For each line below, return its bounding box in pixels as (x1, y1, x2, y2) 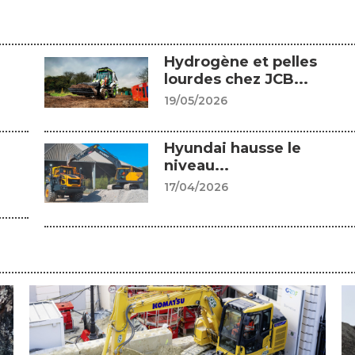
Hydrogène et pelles (164, 53, 318, 71)
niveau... (164, 157, 230, 175)
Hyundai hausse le (164, 139, 302, 158)
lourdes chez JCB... (164, 71, 309, 89)
